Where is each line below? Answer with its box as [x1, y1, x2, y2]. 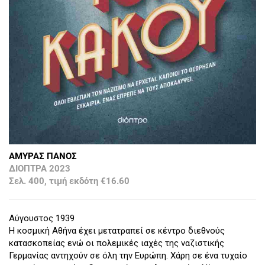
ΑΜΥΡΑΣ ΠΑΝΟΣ [9, 151, 77, 162]
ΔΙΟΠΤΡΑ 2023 [9, 163, 70, 174]
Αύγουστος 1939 [9, 213, 75, 224]
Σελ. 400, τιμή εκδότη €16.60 [9, 176, 130, 187]
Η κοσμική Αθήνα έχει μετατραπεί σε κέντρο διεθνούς [9, 225, 225, 237]
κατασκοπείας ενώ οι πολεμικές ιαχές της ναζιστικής [9, 238, 224, 249]
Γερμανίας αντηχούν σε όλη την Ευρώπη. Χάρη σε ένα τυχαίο [9, 250, 247, 261]
